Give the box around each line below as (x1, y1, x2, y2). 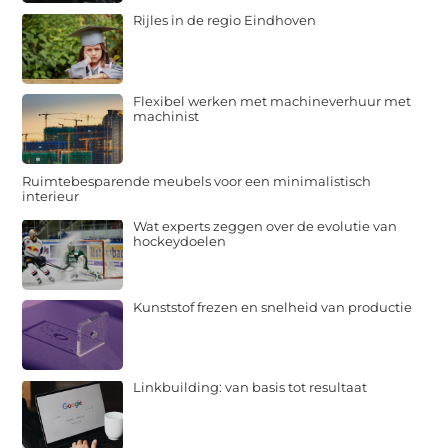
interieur (22, 188, 80, 205)
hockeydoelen (133, 233, 227, 250)
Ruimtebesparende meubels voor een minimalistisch (22, 173, 372, 190)
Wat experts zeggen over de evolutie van (133, 218, 398, 235)
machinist (133, 107, 200, 124)
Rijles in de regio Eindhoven (133, 12, 317, 29)
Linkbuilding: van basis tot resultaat (133, 379, 368, 396)
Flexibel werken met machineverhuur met (133, 92, 412, 109)
